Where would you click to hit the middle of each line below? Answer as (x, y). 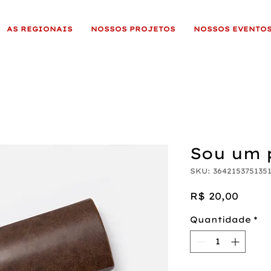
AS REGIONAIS (40, 29)
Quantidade (220, 220)
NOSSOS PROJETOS (133, 29)
